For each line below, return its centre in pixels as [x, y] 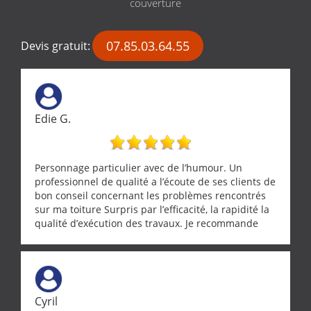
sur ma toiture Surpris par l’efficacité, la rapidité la [152, 209]
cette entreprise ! [75, 237]
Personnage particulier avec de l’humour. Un [138, 167]
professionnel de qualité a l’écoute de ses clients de [155, 181]
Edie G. [53, 118]
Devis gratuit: [56, 46]
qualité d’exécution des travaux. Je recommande [146, 223]
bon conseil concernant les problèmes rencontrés [150, 195]
